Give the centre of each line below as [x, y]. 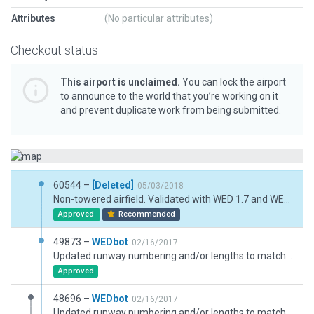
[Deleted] [113, 185]
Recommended [146, 214]
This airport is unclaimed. [120, 82]
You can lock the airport [233, 82]
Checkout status [54, 50]
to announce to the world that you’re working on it [169, 96]
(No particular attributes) [159, 18]
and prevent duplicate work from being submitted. [171, 110]
